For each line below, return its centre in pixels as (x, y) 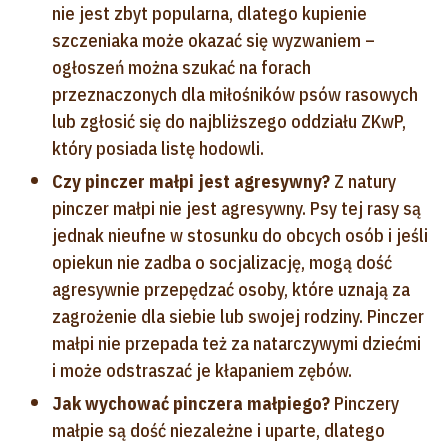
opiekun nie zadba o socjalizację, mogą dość (222, 262)
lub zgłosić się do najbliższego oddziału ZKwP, (229, 121)
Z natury (363, 181)
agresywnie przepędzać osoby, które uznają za (231, 289)
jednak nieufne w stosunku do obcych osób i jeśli (240, 235)
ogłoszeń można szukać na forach (181, 67)
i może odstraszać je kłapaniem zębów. (202, 370)
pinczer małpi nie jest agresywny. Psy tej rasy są (236, 208)
